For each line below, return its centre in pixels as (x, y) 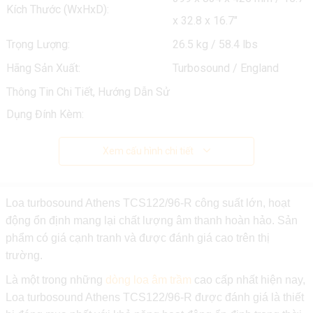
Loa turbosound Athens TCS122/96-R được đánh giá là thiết (154, 297)
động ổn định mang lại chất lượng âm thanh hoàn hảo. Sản (151, 220)
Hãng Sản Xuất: (43, 68)
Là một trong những (55, 280)
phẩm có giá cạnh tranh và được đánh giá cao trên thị (137, 238)
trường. (25, 255)
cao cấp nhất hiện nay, (248, 280)
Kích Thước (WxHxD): (57, 9)
